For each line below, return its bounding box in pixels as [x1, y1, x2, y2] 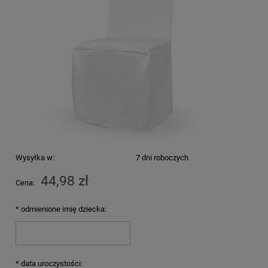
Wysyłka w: [16, 153, 54, 163]
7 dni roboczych [135, 153, 188, 163]
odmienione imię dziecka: [19, 205, 106, 214]
